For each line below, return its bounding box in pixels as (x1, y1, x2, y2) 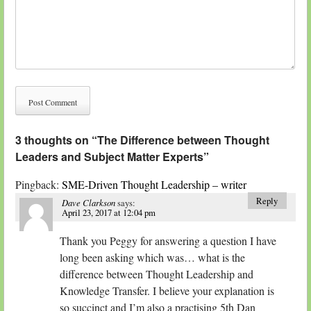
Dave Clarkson (62, 196, 116, 208)
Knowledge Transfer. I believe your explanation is (60, 283, 274, 299)
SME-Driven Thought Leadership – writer (62, 177, 246, 192)
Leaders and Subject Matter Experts (15, 149, 203, 165)
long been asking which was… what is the (60, 250, 245, 265)
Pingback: (15, 177, 62, 192)
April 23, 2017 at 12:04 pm (62, 205, 156, 219)
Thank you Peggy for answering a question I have (60, 233, 276, 249)
